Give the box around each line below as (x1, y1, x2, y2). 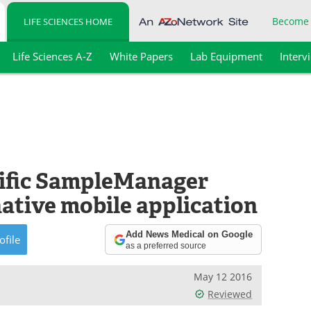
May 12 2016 (194, 270, 253, 283)
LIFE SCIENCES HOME (24, 15, 113, 28)
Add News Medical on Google (126, 228, 253, 239)
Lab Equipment (190, 49, 262, 63)
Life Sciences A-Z (12, 49, 92, 63)
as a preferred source (126, 240, 207, 250)
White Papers (109, 49, 173, 63)
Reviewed (208, 287, 253, 301)
